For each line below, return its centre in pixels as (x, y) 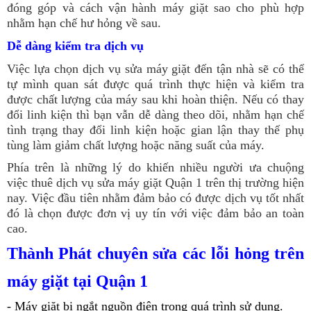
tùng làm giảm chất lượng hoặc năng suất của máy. (136, 145)
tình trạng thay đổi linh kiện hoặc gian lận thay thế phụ (155, 129)
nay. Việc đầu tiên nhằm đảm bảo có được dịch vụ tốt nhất (155, 197)
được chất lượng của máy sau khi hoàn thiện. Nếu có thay (155, 99)
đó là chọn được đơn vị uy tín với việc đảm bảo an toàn (155, 213)
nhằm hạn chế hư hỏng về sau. (84, 23)
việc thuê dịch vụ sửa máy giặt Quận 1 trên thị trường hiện (155, 182)
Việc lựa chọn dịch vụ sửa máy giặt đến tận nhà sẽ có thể (155, 68)
